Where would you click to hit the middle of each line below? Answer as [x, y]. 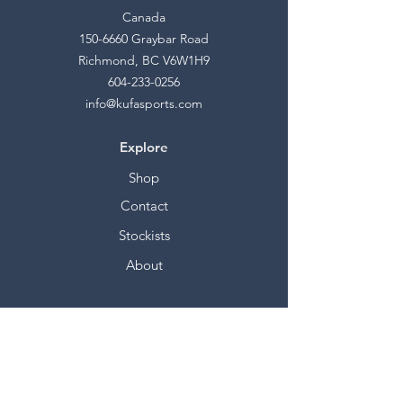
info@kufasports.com [144, 103]
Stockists [144, 235]
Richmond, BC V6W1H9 [144, 60]
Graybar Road [168, 38]
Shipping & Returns [144, 374]
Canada [144, 17]
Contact [144, 205]
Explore [144, 147]
